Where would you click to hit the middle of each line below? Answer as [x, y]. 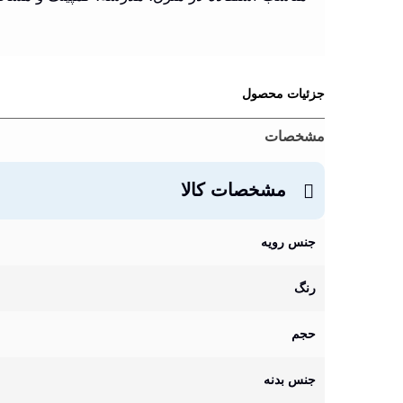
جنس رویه [288, 242]
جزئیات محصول [283, 94]
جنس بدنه [290, 379]
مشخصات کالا [237, 190]
